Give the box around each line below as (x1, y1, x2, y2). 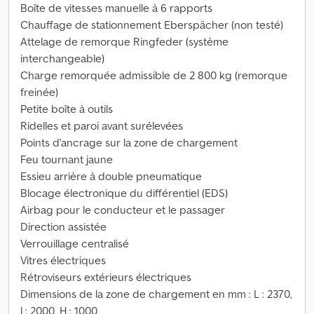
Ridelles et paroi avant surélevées (20, 118, 183, 132)
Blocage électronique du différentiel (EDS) (20, 186, 228, 200)
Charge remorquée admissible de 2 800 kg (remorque (20, 68, 287, 82)
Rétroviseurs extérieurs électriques (20, 270, 191, 284)
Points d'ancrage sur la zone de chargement (20, 135, 238, 149)
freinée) (20, 85, 58, 99)
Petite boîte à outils (20, 102, 113, 116)
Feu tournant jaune (20, 152, 113, 166)
